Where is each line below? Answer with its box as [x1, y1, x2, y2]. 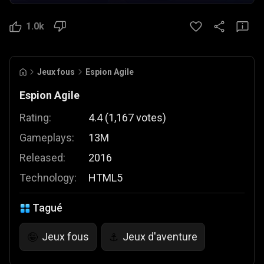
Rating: [19, 111, 51, 124]
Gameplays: [19, 131, 74, 144]
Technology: [19, 171, 77, 184]
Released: [19, 151, 65, 164]
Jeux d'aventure [123, 230, 197, 243]
